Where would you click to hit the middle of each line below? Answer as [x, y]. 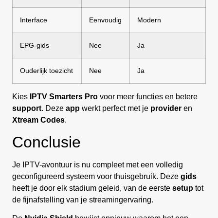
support [27, 108]
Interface [34, 20]
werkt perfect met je [115, 108]
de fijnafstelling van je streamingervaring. [83, 200]
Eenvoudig [105, 20]
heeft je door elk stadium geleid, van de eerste [92, 188]
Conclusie [46, 142]
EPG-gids [35, 45]
